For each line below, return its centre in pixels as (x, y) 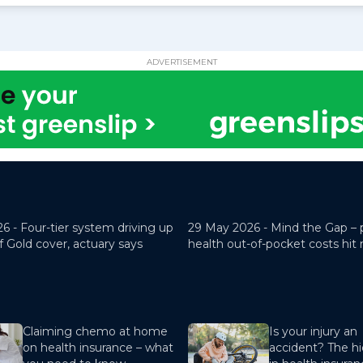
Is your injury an (313, 332)
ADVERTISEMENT (181, 62)
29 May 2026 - (229, 228)
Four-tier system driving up (97, 228)
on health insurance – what (98, 348)
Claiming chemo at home (95, 332)
